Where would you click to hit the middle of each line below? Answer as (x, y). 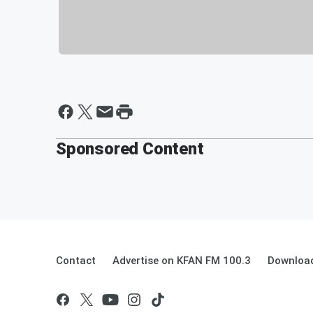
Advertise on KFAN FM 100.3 (182, 260)
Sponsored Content (130, 148)
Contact (76, 260)
